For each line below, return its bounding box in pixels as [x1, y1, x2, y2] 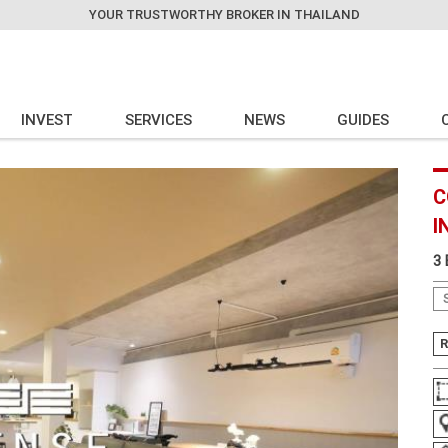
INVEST [21, 110, 74, 129]
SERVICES [125, 110, 193, 129]
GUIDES [337, 110, 390, 129]
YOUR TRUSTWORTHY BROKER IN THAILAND [88, 6, 360, 23]
